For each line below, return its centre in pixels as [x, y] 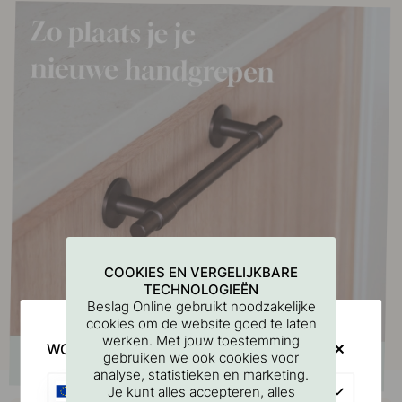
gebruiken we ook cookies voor [201, 357]
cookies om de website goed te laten [201, 323]
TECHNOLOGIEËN [201, 289]
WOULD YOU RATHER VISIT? [144, 349]
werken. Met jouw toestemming [201, 340]
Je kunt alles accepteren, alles [201, 391]
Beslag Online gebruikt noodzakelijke [201, 306]
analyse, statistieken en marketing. [201, 374]
